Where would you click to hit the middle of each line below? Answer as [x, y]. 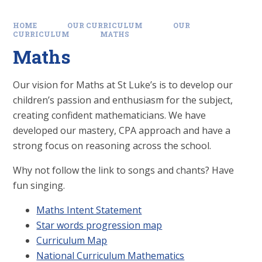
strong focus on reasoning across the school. [112, 146]
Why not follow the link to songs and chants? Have [124, 170]
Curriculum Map [72, 241]
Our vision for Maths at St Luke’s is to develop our [123, 85]
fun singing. [39, 186]
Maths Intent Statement [89, 210]
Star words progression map [99, 225]
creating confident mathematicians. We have [110, 116]
